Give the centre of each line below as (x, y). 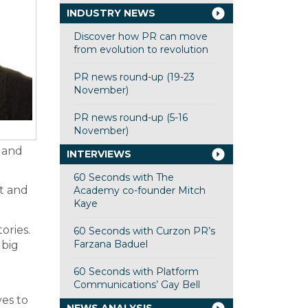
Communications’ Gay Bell (136, 285)
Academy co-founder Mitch (139, 190)
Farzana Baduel (110, 244)
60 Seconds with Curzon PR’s (144, 231)
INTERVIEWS (99, 154)
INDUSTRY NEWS (111, 13)
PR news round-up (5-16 (130, 118)
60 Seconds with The (123, 177)
